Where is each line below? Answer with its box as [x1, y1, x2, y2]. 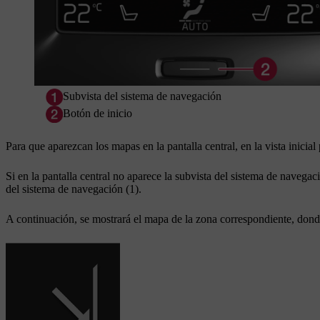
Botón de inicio [63, 107, 132, 120]
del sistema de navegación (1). [6, 183, 141, 196]
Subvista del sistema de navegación [63, 90, 221, 103]
